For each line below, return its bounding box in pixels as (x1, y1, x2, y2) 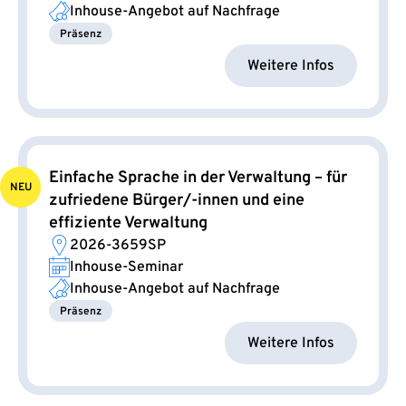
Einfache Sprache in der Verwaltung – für (49, 168, 347, 189)
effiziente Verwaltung (49, 213, 208, 235)
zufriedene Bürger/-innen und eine (49, 190, 304, 212)
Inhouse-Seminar (70, 258, 183, 277)
